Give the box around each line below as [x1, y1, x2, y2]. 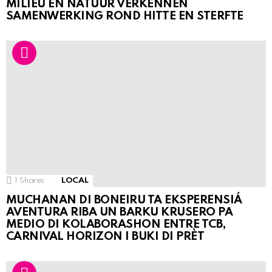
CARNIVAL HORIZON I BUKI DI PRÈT [6, 231, 205, 243]
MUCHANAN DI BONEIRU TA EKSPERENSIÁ [6, 194, 242, 206]
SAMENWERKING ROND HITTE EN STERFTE [6, 10, 243, 22]
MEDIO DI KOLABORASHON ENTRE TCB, [6, 219, 226, 231]
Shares [19, 177, 45, 185]
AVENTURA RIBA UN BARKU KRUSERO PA [6, 206, 233, 219]
